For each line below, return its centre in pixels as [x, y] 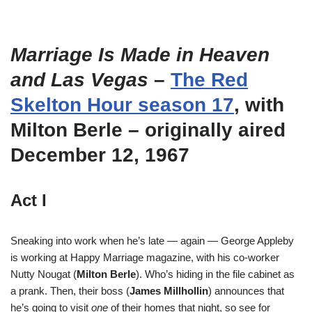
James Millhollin [169, 291]
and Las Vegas [79, 80]
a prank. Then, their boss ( [70, 291]
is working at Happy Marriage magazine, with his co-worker [145, 257]
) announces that [246, 291]
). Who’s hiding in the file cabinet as [215, 274]
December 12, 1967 [100, 155]
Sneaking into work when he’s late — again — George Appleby [152, 241]
